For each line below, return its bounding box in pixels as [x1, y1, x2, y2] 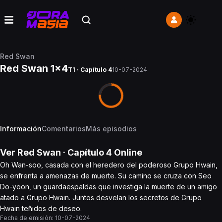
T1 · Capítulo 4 [68, 66, 112, 73]
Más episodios [86, 124, 137, 133]
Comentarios [42, 124, 86, 133]
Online [112, 147, 142, 158]
